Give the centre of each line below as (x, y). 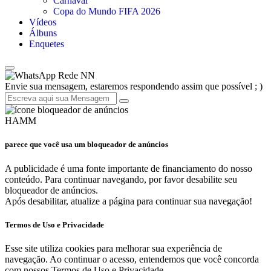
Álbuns (43, 33)
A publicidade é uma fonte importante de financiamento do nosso (129, 168)
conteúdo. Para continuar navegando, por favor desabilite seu (121, 179)
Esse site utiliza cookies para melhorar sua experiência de (113, 248)
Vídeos (43, 22)
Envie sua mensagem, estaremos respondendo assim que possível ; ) (134, 87)
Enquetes (47, 44)
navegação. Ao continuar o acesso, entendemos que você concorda (132, 259)
